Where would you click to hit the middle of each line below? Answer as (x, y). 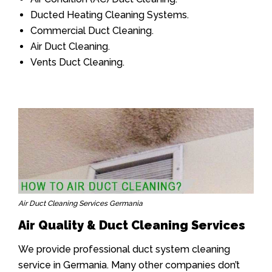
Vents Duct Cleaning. (77, 63)
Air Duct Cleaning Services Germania (80, 203)
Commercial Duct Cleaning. (92, 31)
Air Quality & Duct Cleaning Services (132, 225)
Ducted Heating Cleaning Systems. (110, 15)
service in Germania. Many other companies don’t (129, 265)
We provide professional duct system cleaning (124, 249)
